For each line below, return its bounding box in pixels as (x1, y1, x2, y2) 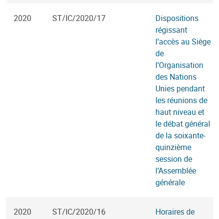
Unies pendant (155, 83, 205, 94)
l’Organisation (155, 60, 203, 70)
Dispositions (155, 13, 198, 23)
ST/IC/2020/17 (52, 13, 106, 23)
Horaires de (155, 206, 195, 217)
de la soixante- (155, 130, 205, 141)
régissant (155, 24, 187, 35)
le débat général (155, 118, 210, 129)
